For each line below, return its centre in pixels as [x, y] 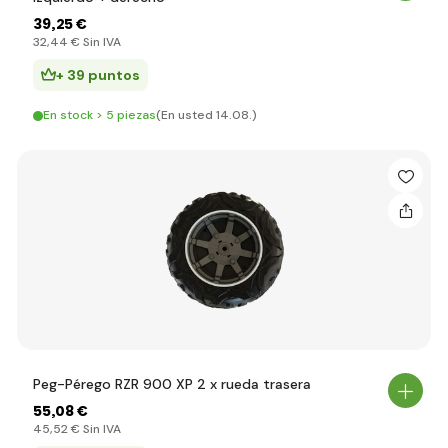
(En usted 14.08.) [206, 115]
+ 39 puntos [98, 75]
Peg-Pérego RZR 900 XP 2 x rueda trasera [172, 384]
